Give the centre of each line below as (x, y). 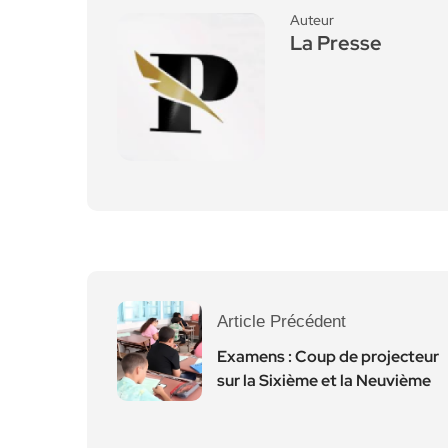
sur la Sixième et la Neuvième (324, 380)
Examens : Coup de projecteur (328, 356)
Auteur (312, 20)
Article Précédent (281, 321)
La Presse (336, 43)
